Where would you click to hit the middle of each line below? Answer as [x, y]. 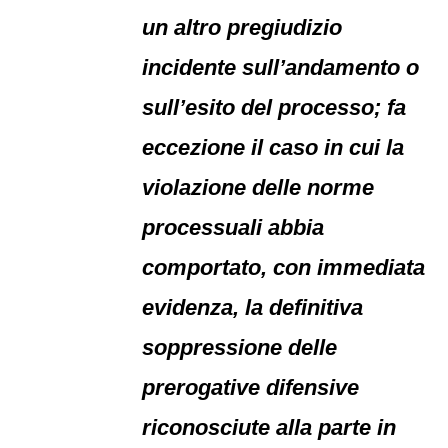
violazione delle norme [258, 187]
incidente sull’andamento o [281, 67]
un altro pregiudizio [242, 27]
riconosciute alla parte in [269, 427]
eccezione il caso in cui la [273, 147]
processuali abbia [233, 227]
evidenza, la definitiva [253, 307]
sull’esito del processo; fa [274, 107]
